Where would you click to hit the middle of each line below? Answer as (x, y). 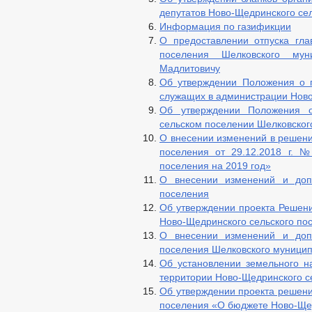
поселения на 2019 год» (215, 166)
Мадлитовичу (190, 68)
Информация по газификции (225, 26)
